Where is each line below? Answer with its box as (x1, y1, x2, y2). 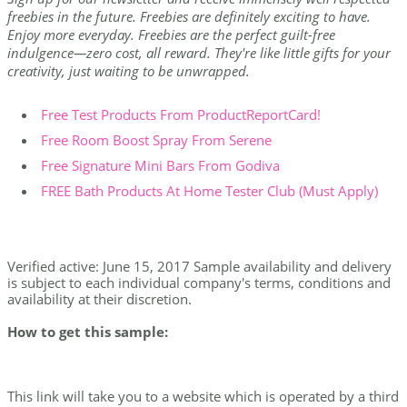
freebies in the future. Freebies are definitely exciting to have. (7, 7, 371, 25)
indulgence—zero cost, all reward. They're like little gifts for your (7, 44, 391, 62)
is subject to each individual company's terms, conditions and (7, 273, 391, 292)
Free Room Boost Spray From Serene (41, 131, 272, 149)
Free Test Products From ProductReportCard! (41, 105, 321, 124)
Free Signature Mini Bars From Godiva (41, 156, 280, 174)
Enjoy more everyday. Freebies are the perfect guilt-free (7, 25, 335, 44)
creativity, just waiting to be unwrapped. (7, 62, 250, 80)
